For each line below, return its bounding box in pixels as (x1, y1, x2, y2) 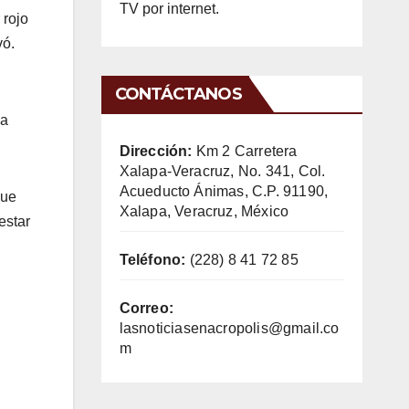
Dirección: (119, 142, 193, 159)
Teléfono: (119, 251, 186, 267)
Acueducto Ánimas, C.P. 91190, (119, 183, 329, 199)
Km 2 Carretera (192, 142, 298, 159)
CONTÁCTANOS (114, 83, 242, 104)
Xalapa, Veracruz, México (119, 203, 289, 219)
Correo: (119, 299, 173, 316)
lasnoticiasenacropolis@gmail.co (119, 320, 340, 336)
